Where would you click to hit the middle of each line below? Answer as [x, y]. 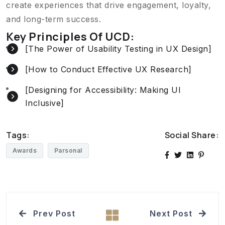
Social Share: [192, 135]
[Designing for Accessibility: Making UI [103, 90]
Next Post [171, 213]
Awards [25, 150]
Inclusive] [44, 103]
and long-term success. [53, 19]
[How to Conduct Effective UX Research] [108, 69]
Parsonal [68, 150]
